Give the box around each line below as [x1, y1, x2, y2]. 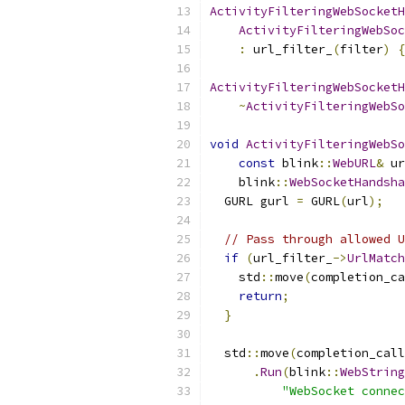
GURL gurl [210, 193, 297, 209]
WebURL [333, 155, 376, 171]
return [239, 288, 282, 304]
